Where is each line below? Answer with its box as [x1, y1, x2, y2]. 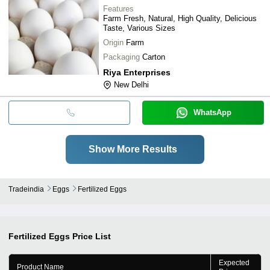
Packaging [103, 52, 140, 61]
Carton [142, 52, 165, 61]
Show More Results [88, 143, 177, 154]
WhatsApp [193, 107, 231, 117]
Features [103, 4, 134, 13]
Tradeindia [8, 184, 44, 193]
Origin [103, 37, 124, 47]
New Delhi [114, 80, 149, 89]
